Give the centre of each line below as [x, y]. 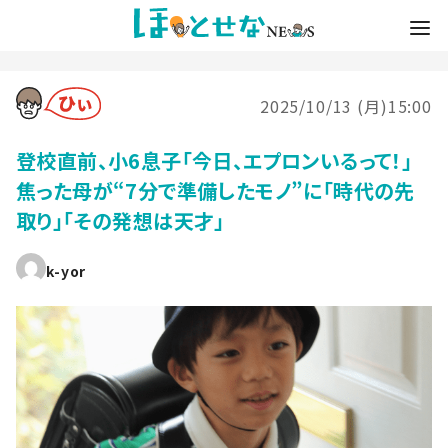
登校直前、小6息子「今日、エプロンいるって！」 [214, 160]
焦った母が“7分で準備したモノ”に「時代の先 [215, 190]
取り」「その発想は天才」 [120, 220]
